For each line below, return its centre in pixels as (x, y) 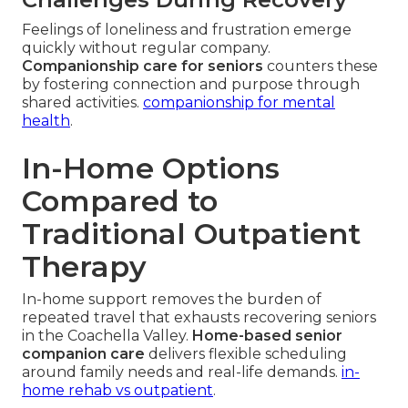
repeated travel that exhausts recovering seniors (199, 318)
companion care (83, 354)
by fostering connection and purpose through (191, 85)
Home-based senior (267, 336)
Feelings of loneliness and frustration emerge (187, 30)
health (46, 121)
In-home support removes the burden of (172, 300)
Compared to (120, 201)
